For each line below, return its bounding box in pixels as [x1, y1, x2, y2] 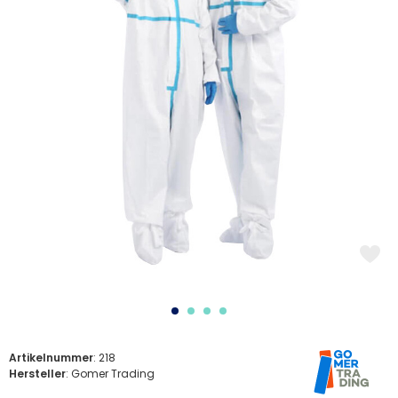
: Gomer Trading [66, 366, 155, 382]
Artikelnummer [9, 350, 93, 366]
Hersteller [9, 366, 66, 382]
